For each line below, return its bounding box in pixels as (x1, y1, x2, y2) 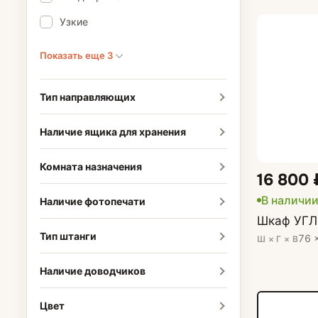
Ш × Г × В (256, 233, 299, 244)
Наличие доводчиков (39, 264, 146, 277)
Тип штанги (39, 229, 97, 242)
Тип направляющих (39, 90, 136, 103)
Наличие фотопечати (39, 194, 146, 207)
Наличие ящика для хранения (39, 125, 186, 138)
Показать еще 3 (39, 50, 115, 61)
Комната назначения (39, 160, 142, 172)
